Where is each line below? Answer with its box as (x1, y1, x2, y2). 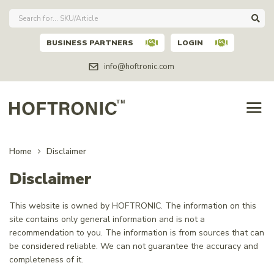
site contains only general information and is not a (9, 213, 205, 225)
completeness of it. (9, 254, 83, 265)
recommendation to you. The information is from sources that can (9, 227, 264, 239)
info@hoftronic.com (103, 61, 174, 72)
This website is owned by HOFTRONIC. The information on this (9, 200, 256, 212)
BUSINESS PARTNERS (46, 37, 133, 48)
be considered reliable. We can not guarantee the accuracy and (9, 240, 258, 252)
